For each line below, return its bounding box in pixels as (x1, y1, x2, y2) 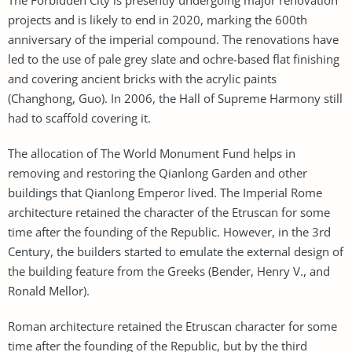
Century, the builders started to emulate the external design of (8, 243, 343, 259)
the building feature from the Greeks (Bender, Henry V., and (8, 262, 330, 279)
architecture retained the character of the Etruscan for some (8, 203, 330, 220)
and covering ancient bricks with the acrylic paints (8, 70, 277, 86)
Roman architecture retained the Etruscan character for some (8, 317, 337, 334)
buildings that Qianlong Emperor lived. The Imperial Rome (8, 184, 322, 200)
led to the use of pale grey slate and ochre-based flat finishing (8, 50, 339, 67)
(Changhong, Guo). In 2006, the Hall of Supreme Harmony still (8, 90, 343, 106)
